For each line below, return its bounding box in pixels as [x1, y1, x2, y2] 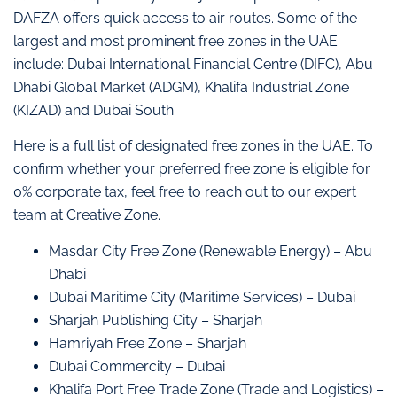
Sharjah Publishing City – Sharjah [49, 311, 262, 329]
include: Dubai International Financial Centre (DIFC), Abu [13, 55, 373, 73]
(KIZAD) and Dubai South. [13, 101, 180, 119]
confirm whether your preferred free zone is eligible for [13, 160, 370, 178]
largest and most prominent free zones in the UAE [13, 32, 338, 50]
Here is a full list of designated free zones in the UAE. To [13, 137, 373, 155]
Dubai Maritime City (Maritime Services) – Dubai [49, 288, 355, 306]
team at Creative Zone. [13, 206, 164, 224]
